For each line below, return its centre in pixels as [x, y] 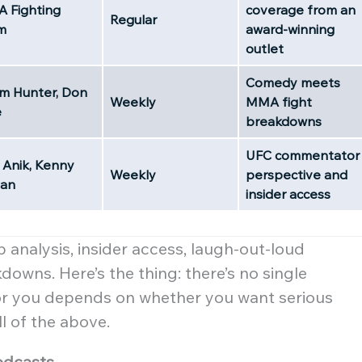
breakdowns [284, 121]
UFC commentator [303, 155]
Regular [133, 19]
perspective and [297, 174]
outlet [265, 48]
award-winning [290, 29]
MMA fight [279, 101]
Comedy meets [293, 82]
